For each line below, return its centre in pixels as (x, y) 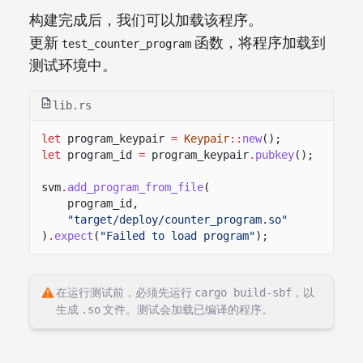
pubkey (275, 154)
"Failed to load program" (177, 235)
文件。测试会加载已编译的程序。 (187, 310)
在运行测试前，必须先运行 (125, 293)
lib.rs (72, 106)
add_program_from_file (135, 187)
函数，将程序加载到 (258, 43)
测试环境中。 (73, 66)
